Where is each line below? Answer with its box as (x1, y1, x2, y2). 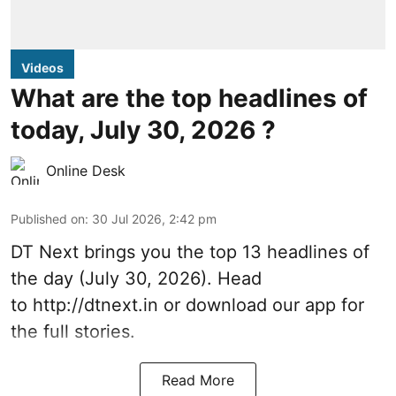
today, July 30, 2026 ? (11, 115, 276, 145)
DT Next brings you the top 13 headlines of (11, 241, 369, 263)
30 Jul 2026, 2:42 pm (92, 211, 217, 226)
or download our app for (158, 294, 364, 316)
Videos (21, 60, 64, 75)
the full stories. (11, 321, 135, 342)
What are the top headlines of (11, 83, 368, 113)
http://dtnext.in (33, 294, 158, 316)
